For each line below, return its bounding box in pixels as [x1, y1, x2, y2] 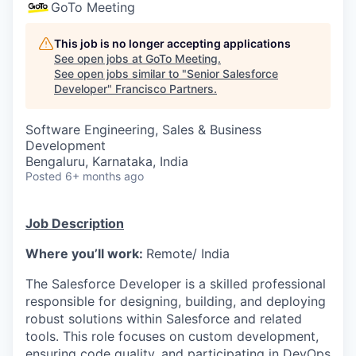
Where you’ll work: [25, 246, 146, 261]
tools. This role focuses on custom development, [25, 328, 319, 344]
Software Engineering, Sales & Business [25, 122, 261, 137]
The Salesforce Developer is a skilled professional [25, 276, 326, 292]
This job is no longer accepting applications [54, 37, 291, 50]
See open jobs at [54, 52, 145, 65]
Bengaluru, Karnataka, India [25, 153, 188, 169]
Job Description [25, 215, 124, 231]
